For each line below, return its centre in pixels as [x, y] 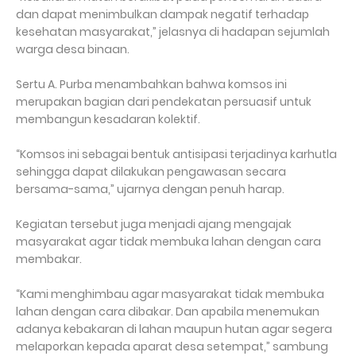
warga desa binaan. [73, 49]
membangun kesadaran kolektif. [109, 119]
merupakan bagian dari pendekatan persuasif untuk [164, 102]
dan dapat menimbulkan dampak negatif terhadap [163, 14]
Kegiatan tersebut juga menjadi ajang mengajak [154, 224]
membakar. [50, 259]
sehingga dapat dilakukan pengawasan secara [151, 172]
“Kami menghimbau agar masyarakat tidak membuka [170, 294]
